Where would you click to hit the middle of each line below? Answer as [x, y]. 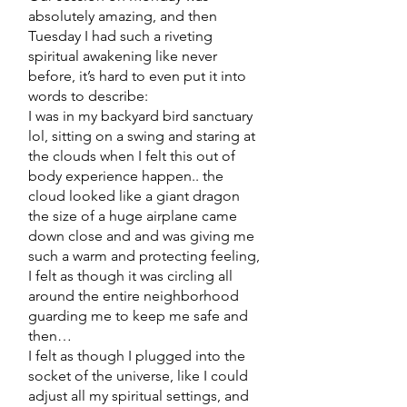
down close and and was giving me [141, 236]
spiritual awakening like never [123, 56]
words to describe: [88, 96]
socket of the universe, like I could [138, 376]
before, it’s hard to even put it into [137, 76]
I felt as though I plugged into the [137, 356]
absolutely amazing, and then [123, 16]
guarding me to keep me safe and [138, 316]
